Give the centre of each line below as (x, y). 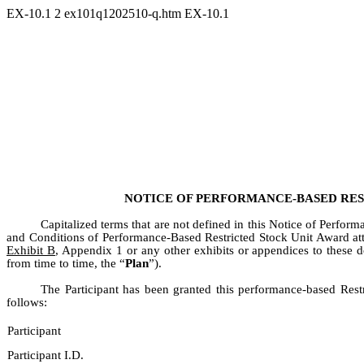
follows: (27, 303)
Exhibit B (31, 251)
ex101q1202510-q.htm (124, 13)
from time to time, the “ (66, 264)
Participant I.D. (46, 355)
